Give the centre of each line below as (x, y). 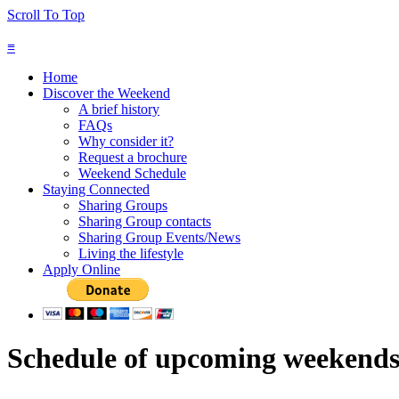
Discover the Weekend (106, 93)
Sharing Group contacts (145, 221)
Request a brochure (133, 157)
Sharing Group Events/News (159, 237)
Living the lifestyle (131, 253)
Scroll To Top (46, 15)
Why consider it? (126, 141)
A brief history (119, 109)
